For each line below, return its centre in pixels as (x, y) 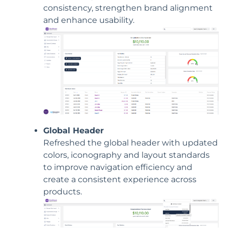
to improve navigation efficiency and (118, 167)
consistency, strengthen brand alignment (128, 8)
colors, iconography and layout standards (126, 155)
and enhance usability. (89, 20)
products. (63, 191)
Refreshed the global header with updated (131, 142)
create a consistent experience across (120, 179)
